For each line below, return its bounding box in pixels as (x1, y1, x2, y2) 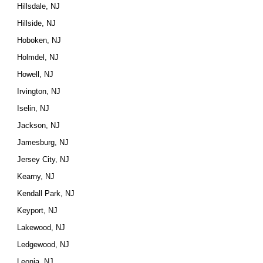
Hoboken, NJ (17, 36, 62, 45)
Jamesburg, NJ (17, 138, 69, 147)
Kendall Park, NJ (17, 189, 75, 198)
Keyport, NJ (17, 206, 58, 215)
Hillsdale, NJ (17, 2, 60, 11)
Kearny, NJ (17, 172, 55, 181)
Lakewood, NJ (17, 223, 66, 232)
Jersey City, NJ (17, 155, 70, 164)
